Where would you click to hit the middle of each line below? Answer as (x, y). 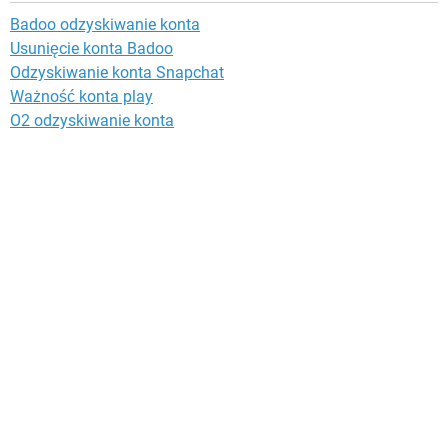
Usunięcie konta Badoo (91, 49)
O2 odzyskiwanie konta (92, 121)
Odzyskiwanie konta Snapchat (117, 73)
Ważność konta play (81, 97)
